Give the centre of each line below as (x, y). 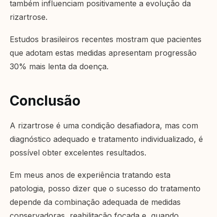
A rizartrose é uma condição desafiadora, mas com (104, 126)
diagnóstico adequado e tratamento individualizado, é (106, 139)
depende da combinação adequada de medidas (95, 202)
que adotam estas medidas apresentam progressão (103, 53)
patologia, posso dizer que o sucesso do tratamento (105, 189)
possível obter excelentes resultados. (78, 153)
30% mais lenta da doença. (59, 67)
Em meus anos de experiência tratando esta (90, 175)
